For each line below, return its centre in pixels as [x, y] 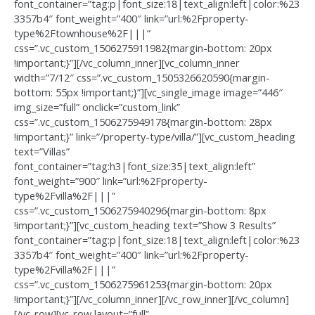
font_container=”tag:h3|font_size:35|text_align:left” [135, 166]
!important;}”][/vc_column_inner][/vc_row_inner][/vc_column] [152, 299]
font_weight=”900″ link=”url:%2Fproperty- [111, 181]
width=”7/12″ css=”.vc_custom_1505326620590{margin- [142, 78]
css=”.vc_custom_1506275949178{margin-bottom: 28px [143, 122]
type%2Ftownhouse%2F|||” [82, 33]
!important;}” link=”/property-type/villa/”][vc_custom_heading [155, 137]
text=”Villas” [42, 152]
